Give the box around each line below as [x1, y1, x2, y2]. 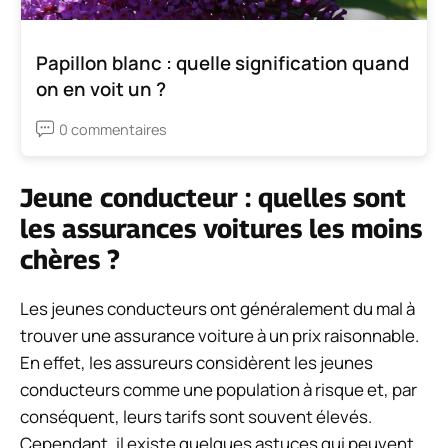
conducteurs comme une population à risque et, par [20, 377, 417, 401]
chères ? [20, 243, 120, 275]
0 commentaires [59, 119, 167, 139]
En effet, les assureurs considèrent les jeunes [20, 350, 373, 374]
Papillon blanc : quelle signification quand [36, 49, 409, 76]
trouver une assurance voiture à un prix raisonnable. [20, 323, 419, 347]
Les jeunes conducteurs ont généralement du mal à [20, 296, 415, 320]
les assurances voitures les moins [20, 212, 422, 244]
